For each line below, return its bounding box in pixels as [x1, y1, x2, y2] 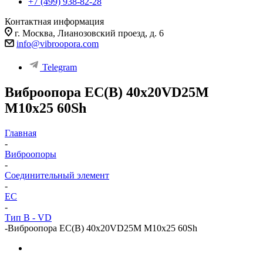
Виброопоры [5, 149, 56, 159]
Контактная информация [5, 16, 104, 26]
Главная [5, 127, 36, 138]
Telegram [42, 62, 77, 72]
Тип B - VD [5, 212, 52, 222]
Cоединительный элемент [5, 170, 109, 180]
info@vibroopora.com [16, 39, 99, 49]
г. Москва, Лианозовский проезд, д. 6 [15, 28, 164, 38]
